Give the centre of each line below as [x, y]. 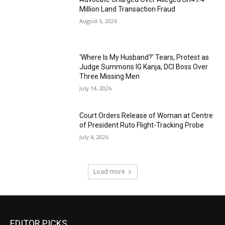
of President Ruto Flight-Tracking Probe [142, 125]
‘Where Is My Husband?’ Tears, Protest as [144, 58]
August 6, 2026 [98, 21]
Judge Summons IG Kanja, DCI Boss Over [144, 67]
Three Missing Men [110, 77]
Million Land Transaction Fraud [128, 9]
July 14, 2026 [96, 88]
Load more [109, 171]
